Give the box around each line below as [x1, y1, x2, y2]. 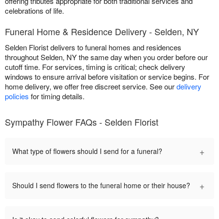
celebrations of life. [5, 5, 64, 16]
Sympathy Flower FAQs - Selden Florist [5, 115, 158, 128]
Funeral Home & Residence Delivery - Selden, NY [5, 24, 199, 38]
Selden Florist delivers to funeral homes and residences [5, 42, 181, 52]
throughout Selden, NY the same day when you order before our [5, 51, 208, 62]
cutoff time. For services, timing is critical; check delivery [5, 61, 185, 72]
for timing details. [29, 90, 85, 101]
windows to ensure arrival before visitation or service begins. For [5, 71, 209, 82]
